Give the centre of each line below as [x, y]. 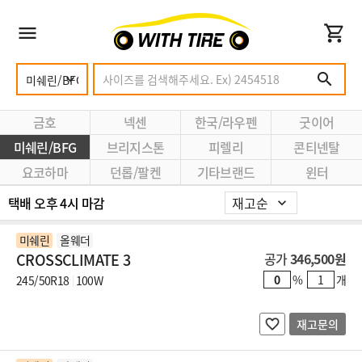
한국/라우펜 [226, 122]
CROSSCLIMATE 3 [74, 260]
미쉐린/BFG [45, 147]
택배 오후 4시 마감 [57, 203]
